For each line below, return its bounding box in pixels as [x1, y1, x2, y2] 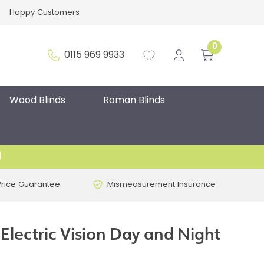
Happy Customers [9, 9, 80, 16]
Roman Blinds [103, 95, 165, 105]
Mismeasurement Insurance [107, 180, 216, 189]
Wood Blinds [9, 95, 65, 105]
